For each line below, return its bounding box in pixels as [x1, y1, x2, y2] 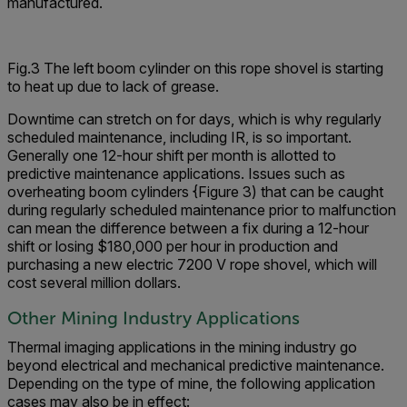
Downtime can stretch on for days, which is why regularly [7, 110, 382, 128]
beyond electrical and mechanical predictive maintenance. [7, 356, 384, 374]
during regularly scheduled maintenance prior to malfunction [7, 201, 396, 219]
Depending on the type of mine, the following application [7, 374, 375, 392]
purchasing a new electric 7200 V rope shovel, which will [7, 255, 377, 273]
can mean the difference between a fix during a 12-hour [7, 219, 369, 237]
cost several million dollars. [7, 273, 181, 292]
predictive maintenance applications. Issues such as [7, 164, 345, 183]
